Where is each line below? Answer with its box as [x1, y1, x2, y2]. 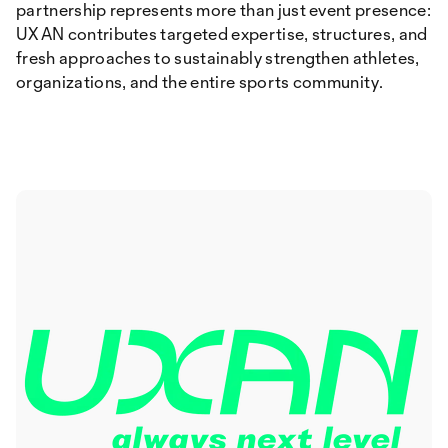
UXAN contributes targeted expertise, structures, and [16, 23, 428, 44]
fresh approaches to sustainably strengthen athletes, [16, 47, 420, 68]
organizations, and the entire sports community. [16, 71, 384, 92]
